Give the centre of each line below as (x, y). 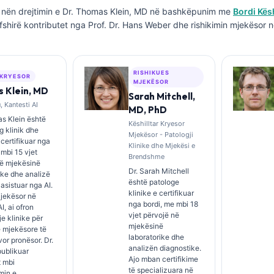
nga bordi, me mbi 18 (164, 204)
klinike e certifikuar (161, 193)
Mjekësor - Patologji (161, 135)
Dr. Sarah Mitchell (159, 171)
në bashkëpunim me (190, 11)
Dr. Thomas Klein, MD (105, 11)
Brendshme (147, 157)
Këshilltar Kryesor (157, 124)
